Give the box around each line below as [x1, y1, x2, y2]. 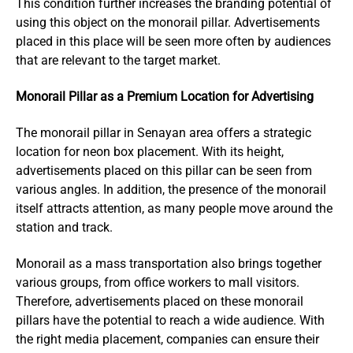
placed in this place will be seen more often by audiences [16, 33, 331, 49]
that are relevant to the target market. [16, 52, 221, 68]
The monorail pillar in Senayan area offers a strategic [16, 124, 311, 140]
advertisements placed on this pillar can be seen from [16, 162, 312, 178]
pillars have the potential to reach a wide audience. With [16, 312, 325, 328]
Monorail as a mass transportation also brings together [16, 255, 321, 271]
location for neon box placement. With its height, [16, 143, 284, 159]
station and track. [16, 219, 113, 235]
